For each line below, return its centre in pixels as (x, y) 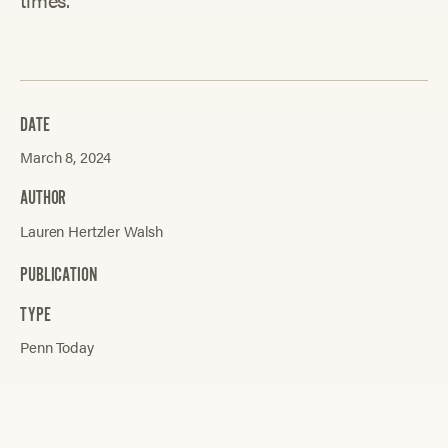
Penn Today (57, 347)
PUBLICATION (58, 275)
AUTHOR (43, 198)
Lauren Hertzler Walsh (92, 230)
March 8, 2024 (66, 157)
